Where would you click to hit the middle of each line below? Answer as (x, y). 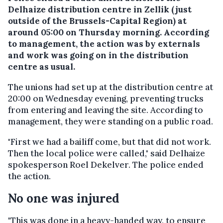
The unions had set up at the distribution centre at (111, 87)
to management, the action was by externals (104, 44)
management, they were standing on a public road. (111, 121)
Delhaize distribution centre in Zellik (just (100, 9)
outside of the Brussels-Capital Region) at (97, 21)
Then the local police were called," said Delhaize (107, 153)
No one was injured (64, 198)
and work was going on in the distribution (98, 55)
